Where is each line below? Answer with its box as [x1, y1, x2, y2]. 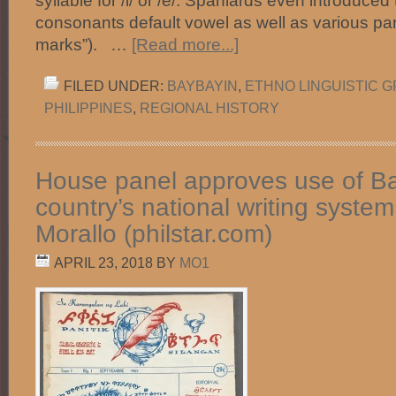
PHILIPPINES [44, 100, 133, 116]
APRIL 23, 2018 [54, 255, 153, 270]
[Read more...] [132, 34, 239, 54]
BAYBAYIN [167, 78, 238, 94]
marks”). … [35, 34, 132, 54]
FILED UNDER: [64, 78, 167, 94]
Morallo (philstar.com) [35, 220, 272, 247]
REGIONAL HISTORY [140, 100, 279, 116]
